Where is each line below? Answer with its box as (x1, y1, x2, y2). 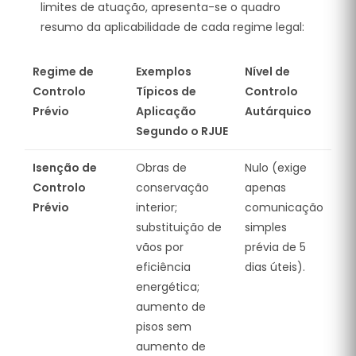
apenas (245, 179, 286, 195)
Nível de (245, 63, 290, 79)
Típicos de (136, 83, 196, 99)
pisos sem (136, 318, 192, 335)
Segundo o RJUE (136, 122, 228, 139)
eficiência (136, 258, 191, 275)
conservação (136, 179, 209, 195)
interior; (136, 199, 177, 215)
